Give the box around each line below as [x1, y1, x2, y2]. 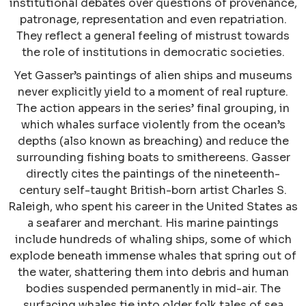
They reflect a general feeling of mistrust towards [16, 29, 290, 44]
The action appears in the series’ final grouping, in [16, 101, 290, 116]
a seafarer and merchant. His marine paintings [27, 216, 279, 231]
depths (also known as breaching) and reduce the [17, 134, 289, 149]
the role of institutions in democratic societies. [21, 45, 285, 60]
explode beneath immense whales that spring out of [10, 249, 296, 264]
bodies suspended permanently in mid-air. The [25, 281, 281, 296]
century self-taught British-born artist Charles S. [19, 183, 287, 198]
